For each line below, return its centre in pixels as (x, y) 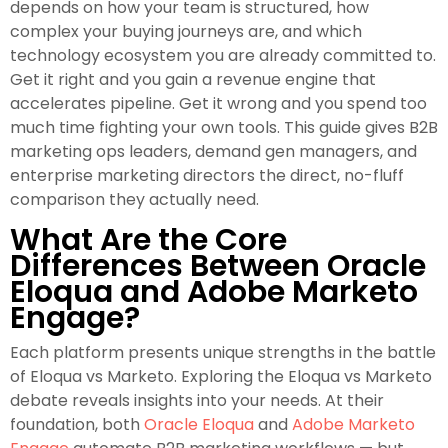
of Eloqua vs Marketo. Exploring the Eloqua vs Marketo (221, 377)
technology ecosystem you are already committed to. (223, 56)
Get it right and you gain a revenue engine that (193, 80)
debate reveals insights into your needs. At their (197, 401)
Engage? (75, 318)
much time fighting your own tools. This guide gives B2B (224, 128)
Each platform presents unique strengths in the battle (223, 353)
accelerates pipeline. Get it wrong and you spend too (218, 104)
